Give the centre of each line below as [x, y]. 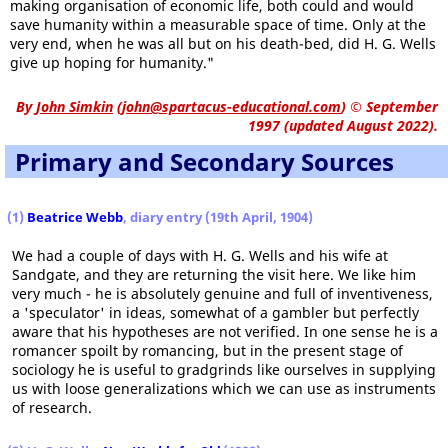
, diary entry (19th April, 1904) [218, 217]
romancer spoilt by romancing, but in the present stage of [207, 350]
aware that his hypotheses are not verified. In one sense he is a [225, 331]
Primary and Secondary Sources [204, 161]
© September [392, 106]
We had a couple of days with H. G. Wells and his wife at [200, 255]
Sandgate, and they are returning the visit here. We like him [214, 274]
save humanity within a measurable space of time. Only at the [218, 24]
